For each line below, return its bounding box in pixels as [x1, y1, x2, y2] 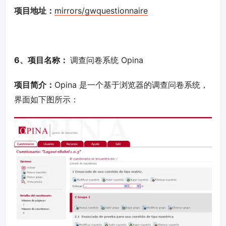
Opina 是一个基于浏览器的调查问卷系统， [54, 80, 208, 90]
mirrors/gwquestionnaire [54, 6, 148, 16]
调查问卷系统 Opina [70, 55, 143, 66]
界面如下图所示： [14, 94, 79, 105]
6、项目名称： [14, 55, 70, 66]
